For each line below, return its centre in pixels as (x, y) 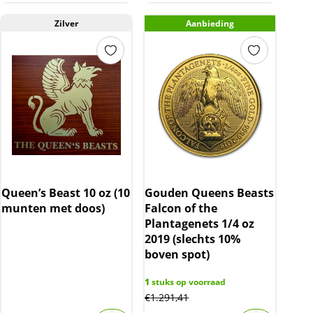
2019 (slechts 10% (193, 239)
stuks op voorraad (188, 282)
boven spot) (177, 255)
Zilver (67, 24)
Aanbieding (210, 24)
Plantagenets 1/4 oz (200, 224)
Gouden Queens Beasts (210, 193)
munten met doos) (53, 209)
